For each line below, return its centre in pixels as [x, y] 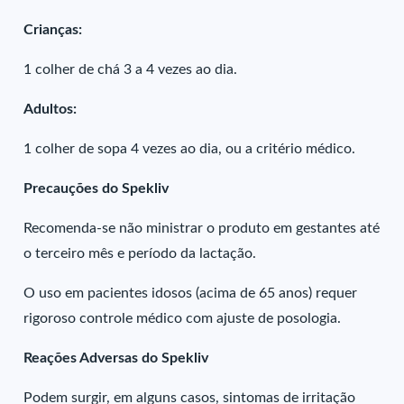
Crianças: [53, 30]
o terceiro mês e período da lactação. [140, 253]
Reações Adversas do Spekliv [116, 358]
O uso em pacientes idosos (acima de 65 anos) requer [191, 293]
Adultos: [50, 109]
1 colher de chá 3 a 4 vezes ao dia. [131, 69]
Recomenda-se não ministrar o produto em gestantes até [202, 228]
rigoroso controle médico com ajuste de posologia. [183, 318]
